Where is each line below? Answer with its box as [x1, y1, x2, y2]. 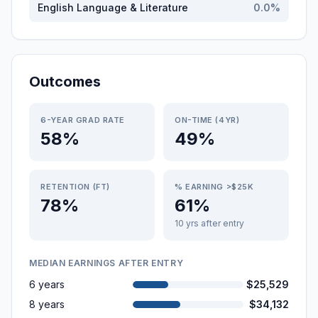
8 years [29, 298, 65, 310]
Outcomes [29, 73, 101, 90]
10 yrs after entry [175, 218, 244, 229]
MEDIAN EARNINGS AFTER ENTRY [29, 258, 184, 268]
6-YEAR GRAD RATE [40, 115, 125, 125]
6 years [29, 278, 65, 290]
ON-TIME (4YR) [175, 115, 240, 125]
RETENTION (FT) [40, 182, 110, 192]
